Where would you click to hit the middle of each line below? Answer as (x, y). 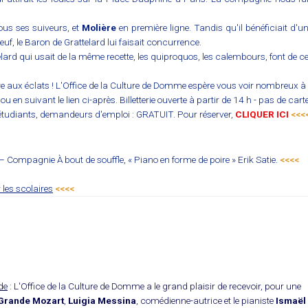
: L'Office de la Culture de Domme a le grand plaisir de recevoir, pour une (154, 286)
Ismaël (291, 301)
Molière (99, 28)
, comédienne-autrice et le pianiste (206, 301)
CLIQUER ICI (262, 114)
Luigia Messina (102, 301)
